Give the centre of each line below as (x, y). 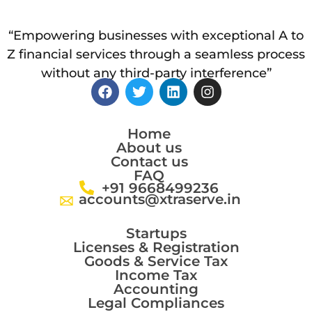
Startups (156, 233)
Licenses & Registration (156, 247)
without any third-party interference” (156, 73)
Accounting (156, 289)
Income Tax (156, 275)
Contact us (149, 161)
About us (149, 147)
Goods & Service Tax (156, 261)
